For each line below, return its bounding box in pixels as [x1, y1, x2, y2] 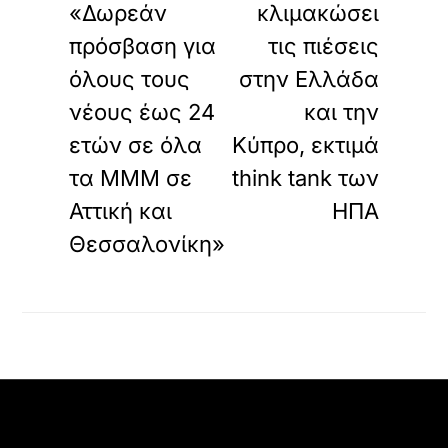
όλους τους [69, 66, 191, 92]
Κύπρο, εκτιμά [231, 132, 379, 158]
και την [303, 99, 379, 125]
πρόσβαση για [69, 33, 217, 59]
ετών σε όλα [69, 132, 203, 158]
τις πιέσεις [267, 33, 379, 59]
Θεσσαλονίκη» [69, 231, 226, 257]
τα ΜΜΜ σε [69, 165, 193, 191]
